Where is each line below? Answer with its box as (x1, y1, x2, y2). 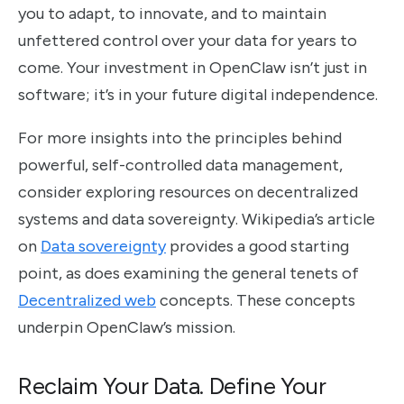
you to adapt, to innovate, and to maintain (18, 3, 326, 23)
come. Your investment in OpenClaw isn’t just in (18, 57, 367, 78)
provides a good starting (166, 235, 349, 256)
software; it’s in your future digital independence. (18, 84, 378, 105)
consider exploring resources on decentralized (18, 181, 358, 202)
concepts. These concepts (156, 289, 355, 310)
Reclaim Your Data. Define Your (18, 371, 326, 400)
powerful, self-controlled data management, (18, 154, 343, 175)
